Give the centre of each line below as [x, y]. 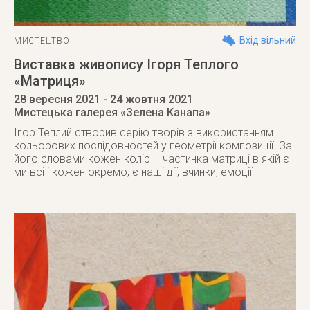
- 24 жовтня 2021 [147, 99]
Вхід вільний [268, 40]
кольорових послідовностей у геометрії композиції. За [153, 146]
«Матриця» [50, 81]
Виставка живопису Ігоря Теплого [126, 64]
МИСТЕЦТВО [42, 41]
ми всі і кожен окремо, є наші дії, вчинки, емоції [133, 172]
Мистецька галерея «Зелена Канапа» [112, 112]
